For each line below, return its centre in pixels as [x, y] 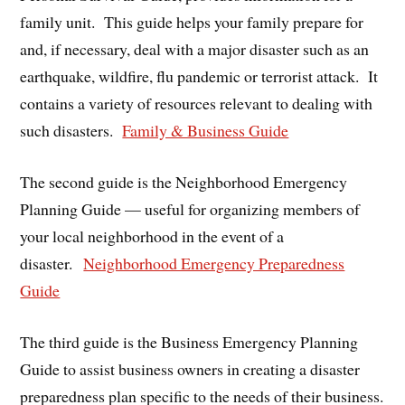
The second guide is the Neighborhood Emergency [184, 182]
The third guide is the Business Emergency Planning [189, 341]
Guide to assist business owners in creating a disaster [190, 368]
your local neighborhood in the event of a [152, 236]
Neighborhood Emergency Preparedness [214, 264]
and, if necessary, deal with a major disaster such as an [195, 49]
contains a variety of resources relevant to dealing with [197, 104]
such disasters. [71, 131]
